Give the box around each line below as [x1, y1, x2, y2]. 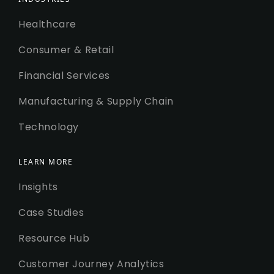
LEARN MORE [18, 157, 73, 167]
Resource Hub [18, 231, 90, 245]
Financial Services [18, 68, 110, 83]
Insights [18, 180, 58, 194]
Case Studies [18, 206, 84, 220]
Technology [18, 120, 79, 134]
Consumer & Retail [18, 43, 114, 57]
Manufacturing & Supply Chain [18, 94, 174, 108]
